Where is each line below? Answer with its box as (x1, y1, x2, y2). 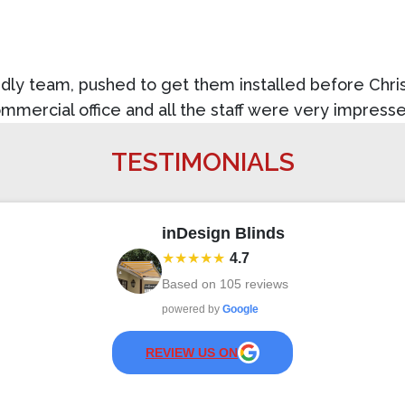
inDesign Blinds (162, 223, 285, 242)
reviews (241, 276, 288, 291)
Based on (162, 276, 220, 291)
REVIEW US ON (146, 344, 238, 360)
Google (222, 302, 259, 316)
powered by (162, 302, 222, 316)
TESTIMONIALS (110, 146, 295, 177)
